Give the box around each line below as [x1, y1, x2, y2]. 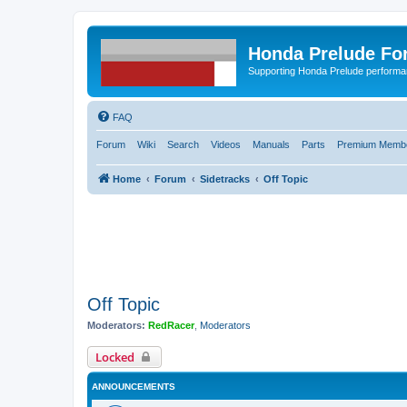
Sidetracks [200, 173, 250, 184]
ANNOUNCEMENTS [92, 382, 175, 392]
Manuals [253, 138, 290, 150]
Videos [211, 138, 241, 150]
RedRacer [148, 319, 194, 331]
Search [167, 138, 199, 150]
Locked [95, 349, 134, 365]
